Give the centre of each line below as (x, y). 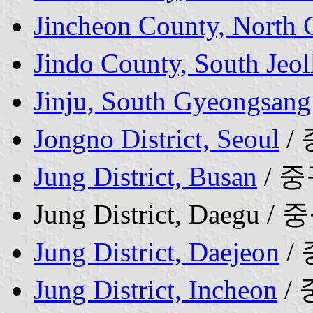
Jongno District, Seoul (156, 138)
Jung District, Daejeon (156, 252)
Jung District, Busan (145, 176)
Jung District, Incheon (155, 289)
